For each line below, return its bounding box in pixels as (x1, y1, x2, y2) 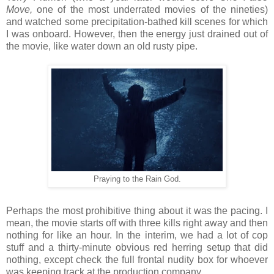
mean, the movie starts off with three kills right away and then (6, 218, 268, 229)
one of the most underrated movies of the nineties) (37, 4, 268, 15)
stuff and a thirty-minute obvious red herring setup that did (6, 242, 268, 253)
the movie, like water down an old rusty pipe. (6, 41, 198, 52)
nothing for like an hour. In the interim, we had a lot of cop (6, 230, 268, 241)
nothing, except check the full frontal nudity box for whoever (6, 254, 268, 265)
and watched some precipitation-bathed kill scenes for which (6, 17, 268, 28)
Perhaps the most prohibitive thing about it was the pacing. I (6, 206, 268, 217)
